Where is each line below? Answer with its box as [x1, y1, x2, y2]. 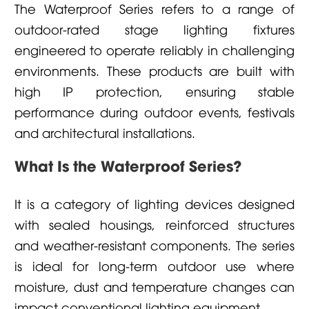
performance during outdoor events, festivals [14, 102, 295, 120]
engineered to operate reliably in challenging [14, 40, 295, 58]
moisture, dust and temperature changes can [14, 277, 295, 295]
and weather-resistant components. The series [14, 235, 295, 253]
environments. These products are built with [14, 61, 295, 79]
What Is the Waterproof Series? [14, 153, 241, 176]
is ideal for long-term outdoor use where [14, 256, 295, 274]
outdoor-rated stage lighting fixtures [14, 19, 295, 37]
